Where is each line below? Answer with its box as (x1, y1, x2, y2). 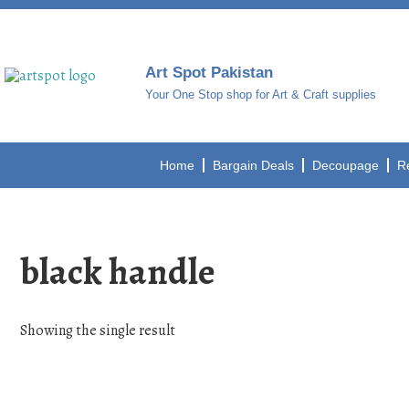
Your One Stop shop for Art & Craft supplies (145, 88, 377, 101)
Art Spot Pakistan (145, 64, 274, 81)
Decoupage (312, 158, 380, 173)
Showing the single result (20, 320, 175, 341)
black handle (20, 246, 215, 297)
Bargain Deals (213, 158, 295, 173)
